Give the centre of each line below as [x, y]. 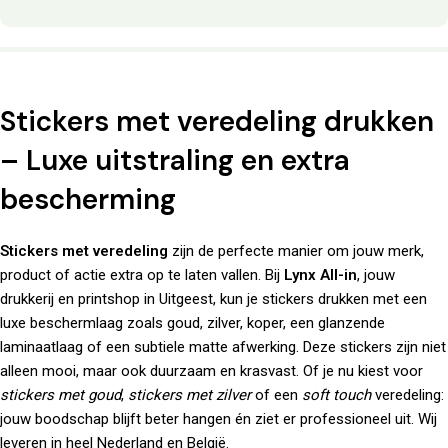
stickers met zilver [189, 395]
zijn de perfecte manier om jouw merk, [296, 251]
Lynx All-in [320, 275]
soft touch [336, 395]
